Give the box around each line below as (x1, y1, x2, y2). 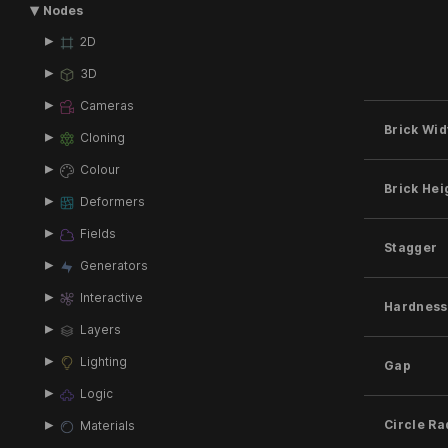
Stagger (384, 239, 438, 255)
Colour (79, 161, 120, 177)
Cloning (79, 129, 125, 145)
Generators (79, 257, 148, 273)
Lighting (79, 353, 127, 369)
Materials (79, 417, 135, 433)
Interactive (79, 289, 143, 305)
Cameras (79, 97, 134, 113)
